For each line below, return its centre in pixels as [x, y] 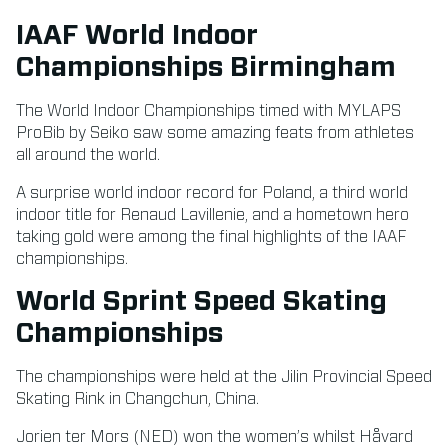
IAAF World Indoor [137, 35]
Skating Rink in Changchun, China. [137, 398]
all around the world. [88, 154]
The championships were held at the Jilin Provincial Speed [224, 376]
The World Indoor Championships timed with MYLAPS [208, 110]
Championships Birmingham [206, 67]
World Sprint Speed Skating [201, 301]
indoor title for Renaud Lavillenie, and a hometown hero [212, 214]
